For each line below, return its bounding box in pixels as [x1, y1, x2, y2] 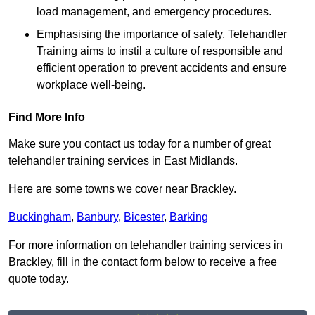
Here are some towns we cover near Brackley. [8, 183, 236, 195]
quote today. [8, 273, 69, 285]
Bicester [124, 211, 164, 224]
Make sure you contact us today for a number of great [8, 138, 271, 150]
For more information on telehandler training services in [8, 239, 283, 252]
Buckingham [8, 211, 71, 224]
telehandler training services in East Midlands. [8, 155, 238, 167]
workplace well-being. [37, 79, 146, 91]
